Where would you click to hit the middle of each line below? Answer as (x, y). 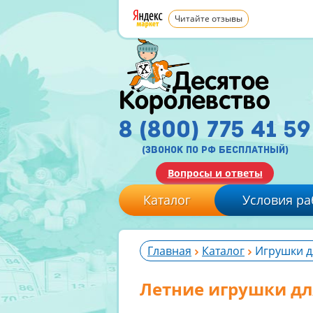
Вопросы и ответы (215, 173)
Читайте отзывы (209, 19)
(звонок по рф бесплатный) (215, 150)
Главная (169, 251)
